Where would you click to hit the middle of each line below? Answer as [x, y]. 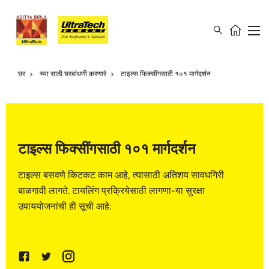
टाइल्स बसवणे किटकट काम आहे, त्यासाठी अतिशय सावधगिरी [121, 175]
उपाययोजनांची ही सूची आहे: [65, 206]
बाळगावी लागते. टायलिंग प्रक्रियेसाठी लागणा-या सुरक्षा [111, 191]
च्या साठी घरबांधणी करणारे [73, 74]
